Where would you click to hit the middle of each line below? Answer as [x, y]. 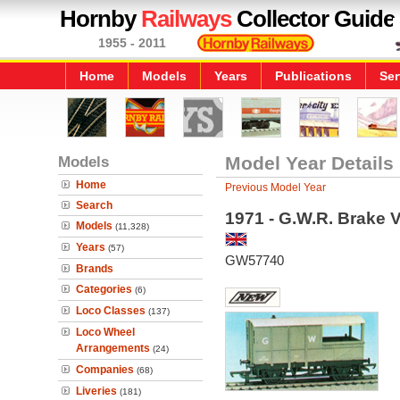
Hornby [100, 19]
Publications [313, 76]
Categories [104, 289]
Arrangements [113, 348]
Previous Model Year [275, 187]
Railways [186, 19]
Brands [95, 269]
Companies [105, 370]
